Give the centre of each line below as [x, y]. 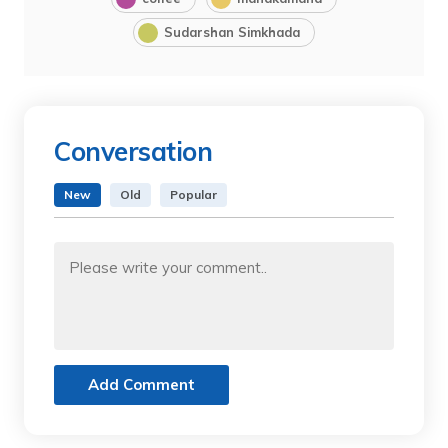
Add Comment [141, 384]
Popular [193, 194]
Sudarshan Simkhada [232, 31]
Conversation [133, 151]
